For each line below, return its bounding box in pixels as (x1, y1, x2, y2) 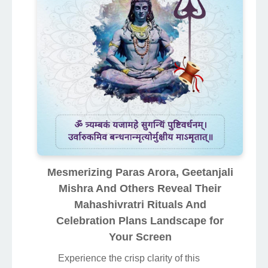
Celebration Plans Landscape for (56, 215, 224, 227)
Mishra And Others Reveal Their (59, 182, 221, 195)
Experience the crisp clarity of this (58, 253, 200, 264)
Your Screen (108, 231, 172, 243)
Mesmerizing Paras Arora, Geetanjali (47, 166, 233, 179)
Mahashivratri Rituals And (74, 199, 206, 211)
